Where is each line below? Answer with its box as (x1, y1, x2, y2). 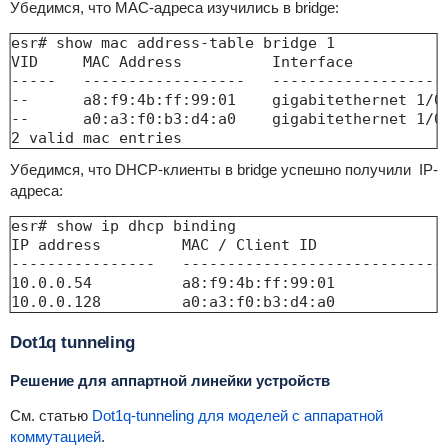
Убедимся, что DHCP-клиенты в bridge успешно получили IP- (9, 160, 438, 178)
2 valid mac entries (10, 128, 182, 147)
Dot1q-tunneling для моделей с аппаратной (91, 406, 383, 424)
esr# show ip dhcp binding (10, 216, 245, 235)
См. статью (9, 406, 92, 424)
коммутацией (9, 427, 101, 445)
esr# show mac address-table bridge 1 (10, 33, 335, 52)
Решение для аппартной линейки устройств (9, 371, 330, 389)
